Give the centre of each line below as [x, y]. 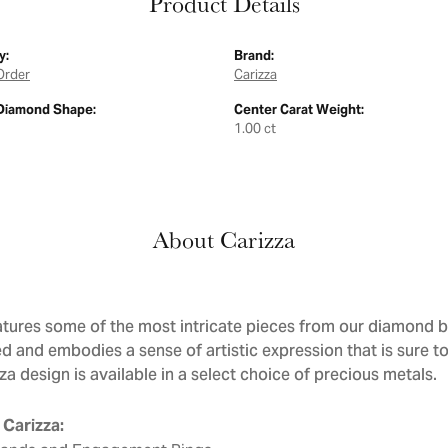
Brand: [254, 55]
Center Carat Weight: [299, 109]
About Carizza [224, 239]
